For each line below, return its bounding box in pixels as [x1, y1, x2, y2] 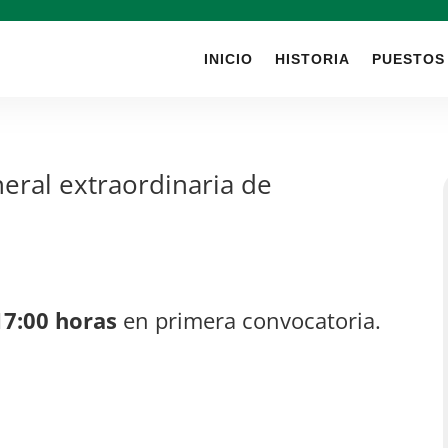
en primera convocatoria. [117, 305, 382, 335]
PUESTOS [372, 51, 445, 67]
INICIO [204, 51, 253, 67]
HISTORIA [275, 51, 350, 67]
